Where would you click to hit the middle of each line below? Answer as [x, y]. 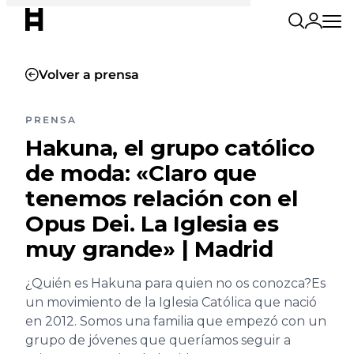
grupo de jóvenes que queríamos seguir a [158, 340]
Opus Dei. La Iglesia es [152, 224]
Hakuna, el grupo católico [170, 148]
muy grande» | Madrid [149, 249]
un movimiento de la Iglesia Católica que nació [171, 302]
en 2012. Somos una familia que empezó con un [176, 321]
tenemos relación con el [162, 198]
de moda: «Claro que [141, 173]
